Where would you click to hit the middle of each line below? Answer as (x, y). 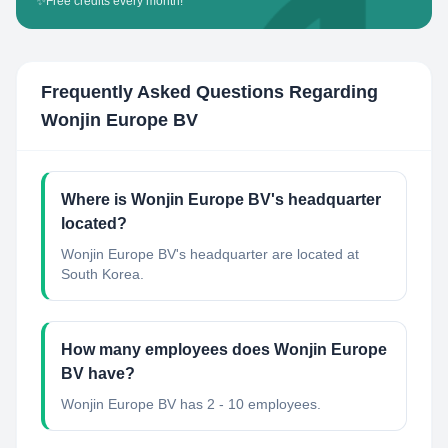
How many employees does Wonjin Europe (224, 349)
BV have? (98, 373)
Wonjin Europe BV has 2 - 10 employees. (191, 404)
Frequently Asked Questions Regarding (209, 92)
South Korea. (102, 274)
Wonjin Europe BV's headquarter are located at (210, 254)
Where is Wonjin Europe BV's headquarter (221, 199)
